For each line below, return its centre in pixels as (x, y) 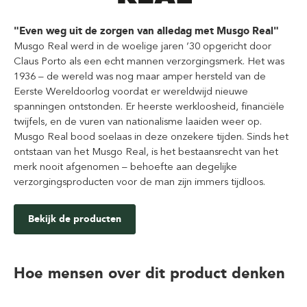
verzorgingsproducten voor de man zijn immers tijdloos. (139, 182)
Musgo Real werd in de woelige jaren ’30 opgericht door (143, 46)
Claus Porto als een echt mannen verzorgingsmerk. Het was (149, 61)
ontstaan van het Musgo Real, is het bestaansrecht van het (146, 152)
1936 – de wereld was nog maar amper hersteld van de (140, 76)
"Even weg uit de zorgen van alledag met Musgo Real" (146, 31)
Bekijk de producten (75, 219)
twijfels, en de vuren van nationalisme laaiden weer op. (138, 122)
